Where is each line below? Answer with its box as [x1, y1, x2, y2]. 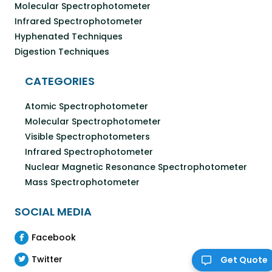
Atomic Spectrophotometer [25, 100, 148, 112]
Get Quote [220, 254, 268, 266]
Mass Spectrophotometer [25, 175, 140, 188]
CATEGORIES [25, 73, 95, 89]
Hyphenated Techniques [15, 30, 123, 42]
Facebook [32, 231, 76, 243]
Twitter [32, 253, 63, 265]
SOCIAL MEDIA [15, 203, 92, 219]
